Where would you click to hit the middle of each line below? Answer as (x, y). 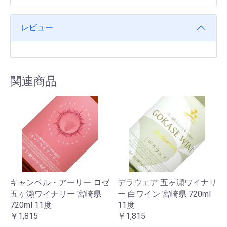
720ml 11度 (31, 205)
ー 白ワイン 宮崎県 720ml (164, 194)
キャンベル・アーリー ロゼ (60, 182)
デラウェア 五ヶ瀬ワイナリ (167, 182)
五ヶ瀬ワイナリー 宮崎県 (56, 194)
